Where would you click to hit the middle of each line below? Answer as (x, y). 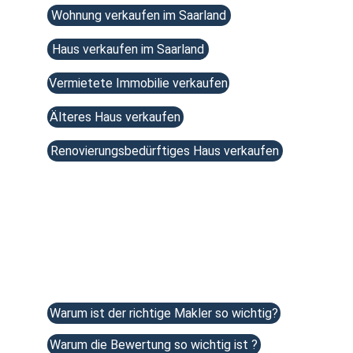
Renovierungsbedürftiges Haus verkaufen (165, 151)
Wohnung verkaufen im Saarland (139, 15)
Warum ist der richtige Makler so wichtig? (163, 313)
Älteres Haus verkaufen (115, 117)
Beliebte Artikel (106, 269)
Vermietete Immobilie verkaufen (138, 83)
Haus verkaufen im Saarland (128, 49)
